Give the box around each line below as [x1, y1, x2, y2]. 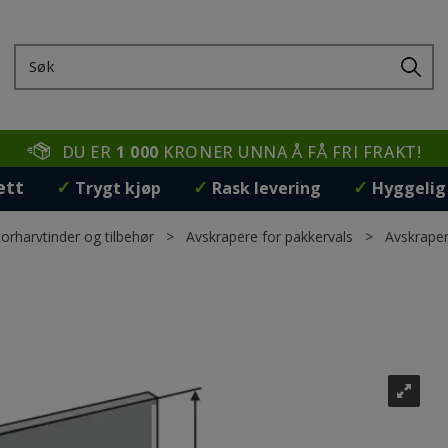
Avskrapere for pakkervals [186, 227, 353, 246]
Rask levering [208, 177, 321, 199]
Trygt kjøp [71, 177, 161, 199]
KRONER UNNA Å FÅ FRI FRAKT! [158, 141, 422, 163]
